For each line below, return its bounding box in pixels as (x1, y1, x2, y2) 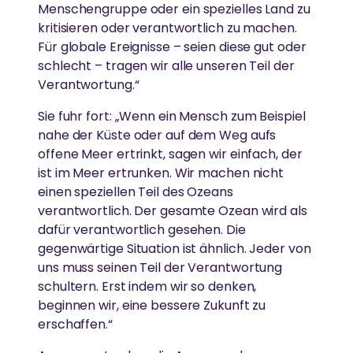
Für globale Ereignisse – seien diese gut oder (38, 38, 307, 57)
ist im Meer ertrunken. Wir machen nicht (38, 164, 284, 183)
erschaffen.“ (38, 315, 113, 334)
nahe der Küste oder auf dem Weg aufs (38, 126, 277, 145)
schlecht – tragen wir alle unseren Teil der (38, 57, 295, 76)
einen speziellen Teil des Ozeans (38, 183, 233, 202)
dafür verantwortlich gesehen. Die (38, 221, 246, 240)
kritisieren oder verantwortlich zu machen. (38, 19, 297, 38)
